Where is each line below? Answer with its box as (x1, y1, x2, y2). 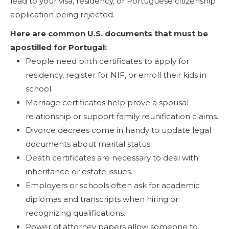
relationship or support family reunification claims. (26, 111, 218, 122)
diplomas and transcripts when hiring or (26, 194, 178, 204)
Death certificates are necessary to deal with (26, 153, 198, 163)
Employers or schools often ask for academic (26, 180, 200, 191)
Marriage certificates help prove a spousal (26, 98, 189, 108)
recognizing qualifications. (26, 208, 125, 218)
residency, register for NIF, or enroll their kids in (26, 70, 207, 80)
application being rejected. (10, 10, 114, 20)
